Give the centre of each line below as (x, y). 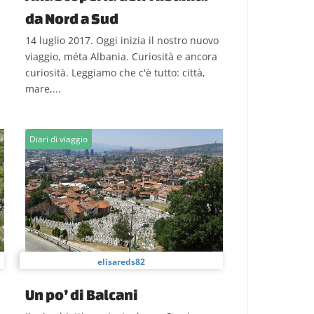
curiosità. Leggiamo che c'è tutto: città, (115, 73)
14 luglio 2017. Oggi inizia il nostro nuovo (122, 40)
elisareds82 (121, 262)
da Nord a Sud (72, 18)
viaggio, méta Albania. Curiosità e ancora (121, 56)
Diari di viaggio (59, 139)
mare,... (43, 89)
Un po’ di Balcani (82, 294)
